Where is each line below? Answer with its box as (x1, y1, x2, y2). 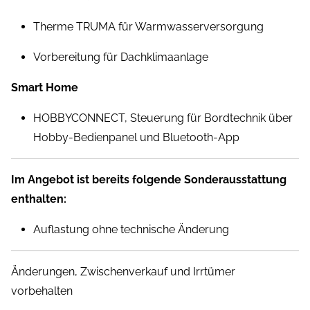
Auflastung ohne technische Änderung (33, 223, 229, 237)
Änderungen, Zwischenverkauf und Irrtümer (11, 265, 235, 279)
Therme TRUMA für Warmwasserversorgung (33, 20, 264, 34)
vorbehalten (11, 284, 73, 298)
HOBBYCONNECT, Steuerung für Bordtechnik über (33, 111, 293, 125)
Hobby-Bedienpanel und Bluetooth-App (33, 131, 239, 145)
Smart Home (11, 81, 78, 95)
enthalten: (11, 192, 66, 206)
